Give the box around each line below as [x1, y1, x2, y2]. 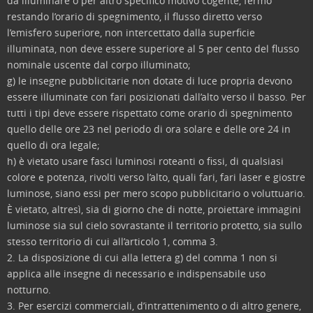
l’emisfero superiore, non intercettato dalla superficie [7, 26, 255, 39]
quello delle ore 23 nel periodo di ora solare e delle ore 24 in [7, 122, 291, 136]
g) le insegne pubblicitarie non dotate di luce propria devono [7, 74, 292, 87]
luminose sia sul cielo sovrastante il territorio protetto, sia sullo [7, 219, 302, 232]
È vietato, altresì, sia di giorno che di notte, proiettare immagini [7, 203, 301, 216]
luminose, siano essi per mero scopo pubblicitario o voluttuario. [7, 187, 305, 200]
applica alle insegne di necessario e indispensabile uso [7, 267, 265, 280]
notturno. [7, 283, 51, 296]
